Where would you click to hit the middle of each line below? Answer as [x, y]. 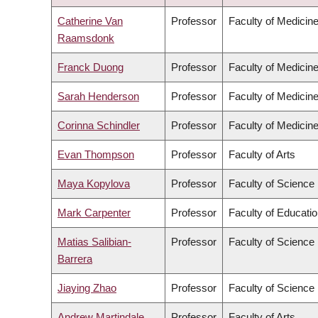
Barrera [75, 259]
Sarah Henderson [98, 97]
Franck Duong [91, 67]
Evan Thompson [96, 155]
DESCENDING [215, 12]
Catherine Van [90, 21]
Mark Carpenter [94, 213]
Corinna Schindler [99, 126]
